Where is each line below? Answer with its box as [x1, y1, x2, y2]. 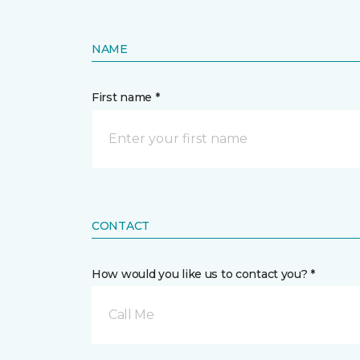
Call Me [108, 307, 154, 322]
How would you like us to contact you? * [92, 267, 316, 281]
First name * [92, 90, 160, 104]
